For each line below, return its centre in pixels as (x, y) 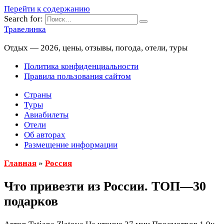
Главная (20, 163)
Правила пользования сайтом (77, 76)
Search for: (23, 19)
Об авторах (45, 135)
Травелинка (25, 29)
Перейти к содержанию (47, 9)
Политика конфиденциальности (81, 66)
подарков (31, 201)
